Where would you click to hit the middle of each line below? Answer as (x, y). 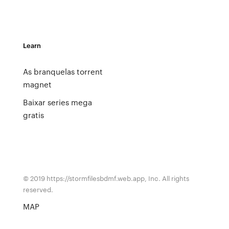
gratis (33, 115)
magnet (37, 84)
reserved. (38, 189)
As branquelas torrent (63, 72)
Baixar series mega (57, 102)
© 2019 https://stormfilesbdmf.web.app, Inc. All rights (106, 178)
